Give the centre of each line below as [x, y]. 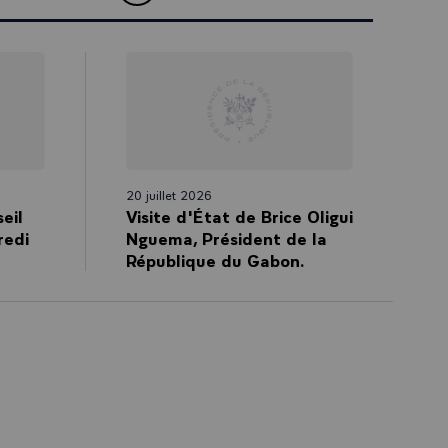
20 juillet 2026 [168, 194]
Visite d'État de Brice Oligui [239, 215]
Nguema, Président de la [226, 237]
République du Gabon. [215, 259]
